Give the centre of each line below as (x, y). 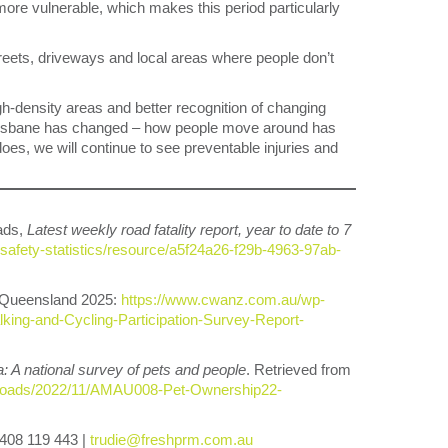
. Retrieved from (298, 369)
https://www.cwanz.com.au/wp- (223, 299)
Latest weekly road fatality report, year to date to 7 (189, 229)
